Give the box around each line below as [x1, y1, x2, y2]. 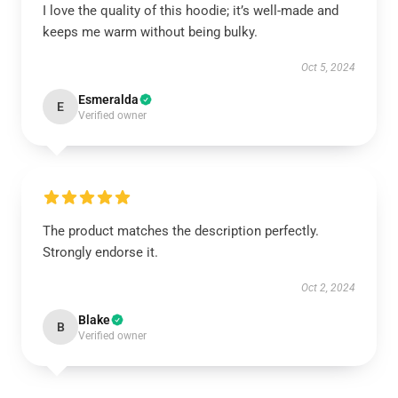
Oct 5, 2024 [301, 61, 355, 74]
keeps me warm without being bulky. [43, 24, 258, 40]
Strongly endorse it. [43, 244, 158, 260]
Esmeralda [78, 92, 139, 107]
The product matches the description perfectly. [43, 223, 319, 239]
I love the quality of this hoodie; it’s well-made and [43, 3, 338, 19]
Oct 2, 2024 [301, 282, 355, 294]
